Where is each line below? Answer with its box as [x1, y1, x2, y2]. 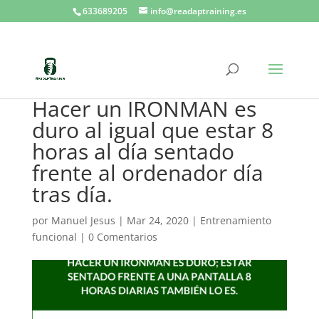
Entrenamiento [199, 214, 271, 227]
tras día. [31, 179, 113, 209]
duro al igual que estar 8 [31, 115, 273, 145]
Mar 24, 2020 [126, 214, 189, 227]
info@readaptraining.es [150, 5, 246, 17]
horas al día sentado [31, 137, 234, 166]
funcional [31, 230, 77, 244]
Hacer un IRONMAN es [31, 94, 256, 123]
